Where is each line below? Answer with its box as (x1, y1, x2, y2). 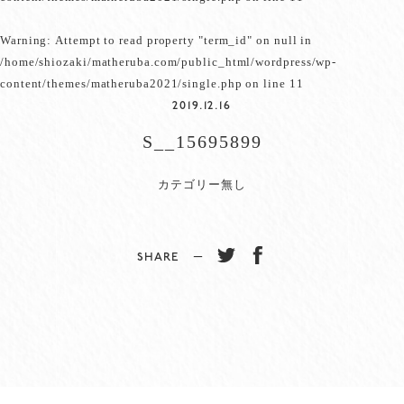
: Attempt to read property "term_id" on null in (47, 31, 313, 48)
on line (242, 74, 289, 91)
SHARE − (137, 250, 217, 264)
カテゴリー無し (158, 175, 246, 192)
